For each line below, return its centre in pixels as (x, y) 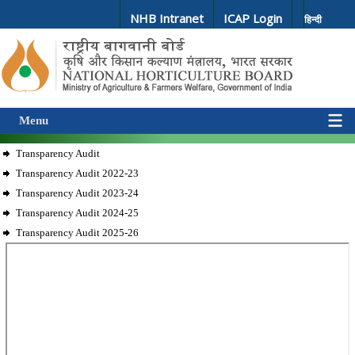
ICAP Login (253, 18)
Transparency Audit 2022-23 (77, 173)
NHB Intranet (167, 18)
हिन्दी (313, 19)
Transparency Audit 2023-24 (77, 193)
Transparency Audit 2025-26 (77, 233)
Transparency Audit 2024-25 (77, 213)
